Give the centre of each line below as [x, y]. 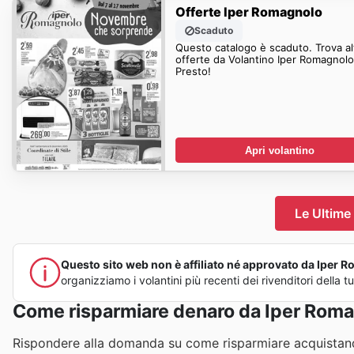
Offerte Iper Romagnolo [249, 11]
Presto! [193, 71]
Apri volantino [279, 150]
